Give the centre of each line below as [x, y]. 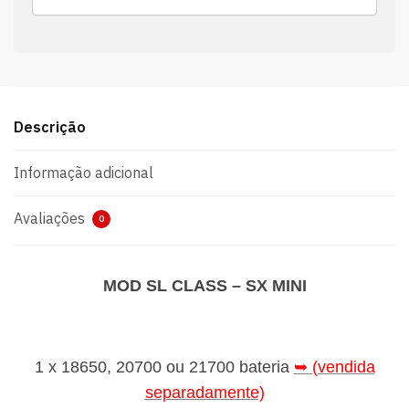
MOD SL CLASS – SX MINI [204, 286]
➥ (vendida [334, 367]
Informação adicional [84, 173]
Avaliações [51, 219]
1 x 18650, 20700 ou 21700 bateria [164, 367]
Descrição [50, 127]
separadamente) [204, 392]
